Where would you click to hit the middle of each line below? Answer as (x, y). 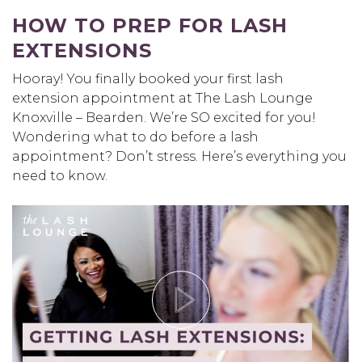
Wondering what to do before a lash (135, 137)
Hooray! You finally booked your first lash (148, 79)
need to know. (60, 176)
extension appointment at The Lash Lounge (162, 98)
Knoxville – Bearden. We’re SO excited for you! (164, 118)
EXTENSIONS (82, 51)
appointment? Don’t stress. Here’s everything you (179, 156)
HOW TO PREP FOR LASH (150, 25)
